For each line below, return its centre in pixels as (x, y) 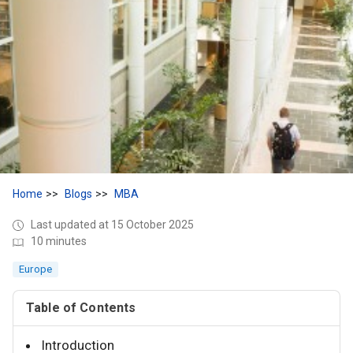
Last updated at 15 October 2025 (112, 225)
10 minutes (59, 242)
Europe (36, 269)
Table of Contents (81, 308)
